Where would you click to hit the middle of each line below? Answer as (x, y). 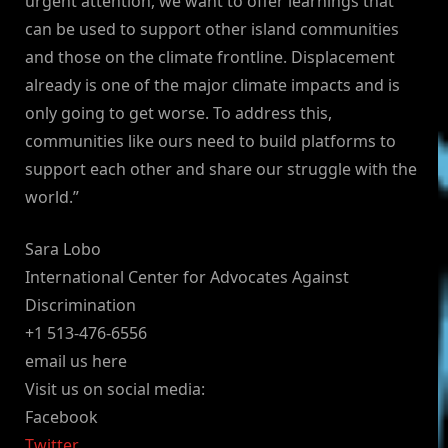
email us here (76, 361)
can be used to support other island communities (212, 29)
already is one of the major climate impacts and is (212, 85)
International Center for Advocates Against (187, 277)
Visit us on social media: (115, 389)
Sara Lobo (63, 249)
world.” (52, 197)
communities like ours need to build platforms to (210, 141)
